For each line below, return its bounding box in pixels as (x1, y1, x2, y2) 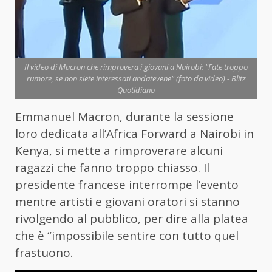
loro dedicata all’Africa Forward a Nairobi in (15, 126, 254, 142)
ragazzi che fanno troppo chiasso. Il (15, 160, 209, 176)
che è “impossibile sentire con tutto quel (15, 228, 239, 244)
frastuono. (15, 245, 73, 261)
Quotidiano (117, 84, 155, 96)
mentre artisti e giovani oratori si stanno (15, 194, 240, 210)
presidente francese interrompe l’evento (15, 177, 239, 193)
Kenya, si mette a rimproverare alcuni (15, 143, 223, 159)
